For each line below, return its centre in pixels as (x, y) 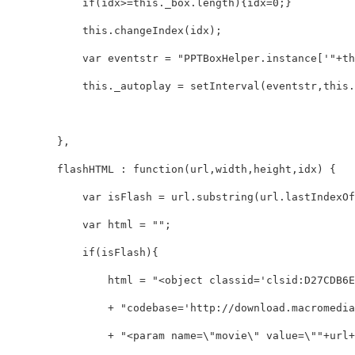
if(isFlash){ (82, 253)
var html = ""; (89, 225)
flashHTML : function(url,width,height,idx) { (171, 170)
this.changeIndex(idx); (114, 31)
